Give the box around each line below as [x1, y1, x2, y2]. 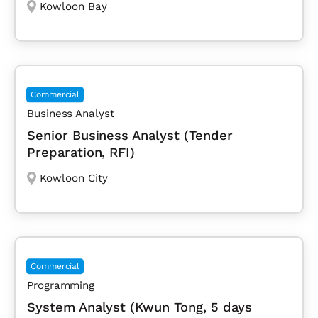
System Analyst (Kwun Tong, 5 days [27, 300, 252, 315]
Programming [27, 279, 95, 292]
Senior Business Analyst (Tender [27, 128, 233, 143]
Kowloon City [39, 172, 108, 185]
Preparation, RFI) [27, 145, 136, 160]
